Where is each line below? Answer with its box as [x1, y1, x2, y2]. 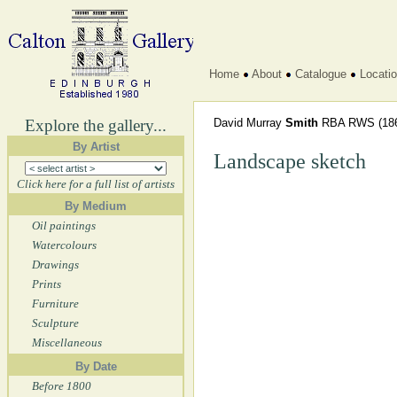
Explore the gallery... [25, 116, 167, 135]
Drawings [32, 258, 79, 271]
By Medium [65, 199, 127, 213]
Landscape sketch [214, 150, 366, 173]
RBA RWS [322, 116, 375, 129]
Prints [32, 277, 61, 291]
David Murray [214, 116, 285, 129]
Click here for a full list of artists [17, 177, 175, 191]
